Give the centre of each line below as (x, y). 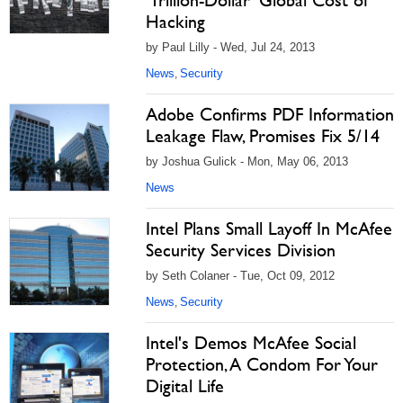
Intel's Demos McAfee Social (251, 343)
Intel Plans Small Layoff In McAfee (269, 228)
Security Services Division (241, 250)
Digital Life (185, 386)
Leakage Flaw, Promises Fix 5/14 (263, 136)
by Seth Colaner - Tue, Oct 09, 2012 (240, 276)
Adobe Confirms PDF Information (270, 114)
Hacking (175, 22)
